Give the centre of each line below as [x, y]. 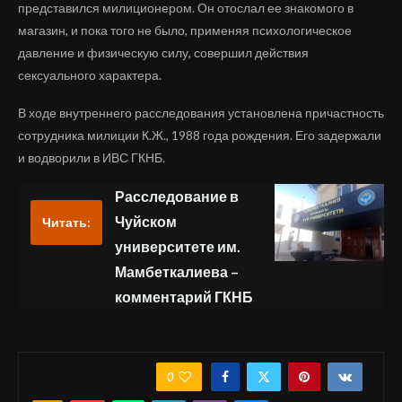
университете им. [178, 247]
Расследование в [177, 197]
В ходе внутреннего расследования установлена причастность [201, 113]
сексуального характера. [90, 75]
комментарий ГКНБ [184, 297]
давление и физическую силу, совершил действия [163, 53]
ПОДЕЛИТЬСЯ [96, 379]
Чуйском [146, 222]
